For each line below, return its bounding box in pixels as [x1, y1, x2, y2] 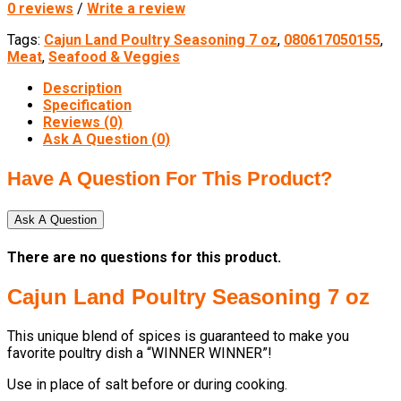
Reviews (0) [43, 114, 123, 132]
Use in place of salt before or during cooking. [7, 375, 287, 393]
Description [43, 80, 122, 98]
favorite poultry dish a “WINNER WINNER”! [7, 344, 272, 362]
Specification [43, 97, 132, 115]
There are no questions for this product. [7, 248, 281, 266]
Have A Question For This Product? [7, 167, 332, 191]
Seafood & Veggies [48, 48, 180, 66]
